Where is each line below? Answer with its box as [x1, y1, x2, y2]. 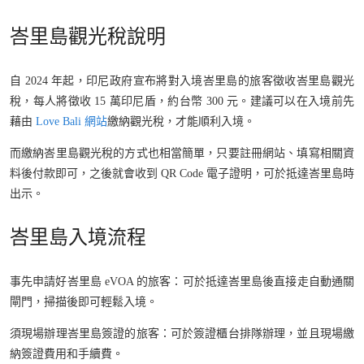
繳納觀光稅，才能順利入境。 [107, 115, 255, 128]
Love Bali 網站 [36, 115, 107, 128]
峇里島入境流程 [10, 226, 146, 248]
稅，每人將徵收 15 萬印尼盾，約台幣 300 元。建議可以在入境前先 [10, 95, 354, 108]
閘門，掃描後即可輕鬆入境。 [10, 295, 158, 308]
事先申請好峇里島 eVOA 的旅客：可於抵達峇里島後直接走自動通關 [10, 275, 354, 288]
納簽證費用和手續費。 [10, 347, 123, 360]
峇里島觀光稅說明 [10, 26, 166, 48]
